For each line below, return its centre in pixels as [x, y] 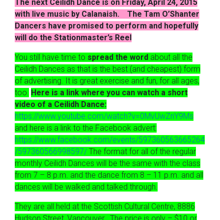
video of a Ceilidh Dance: [61, 104]
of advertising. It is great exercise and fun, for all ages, [107, 81]
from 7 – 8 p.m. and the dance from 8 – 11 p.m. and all [109, 175]
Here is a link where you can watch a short [109, 93]
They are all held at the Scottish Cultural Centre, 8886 [105, 206]
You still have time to [50, 57]
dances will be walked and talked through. [86, 187]
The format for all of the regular [142, 151]
